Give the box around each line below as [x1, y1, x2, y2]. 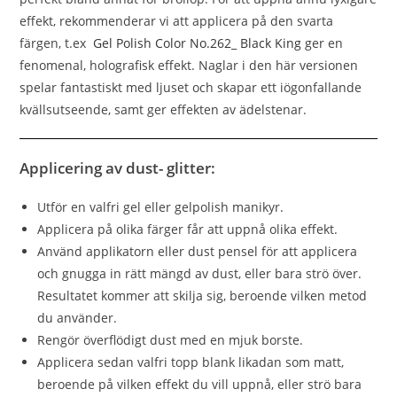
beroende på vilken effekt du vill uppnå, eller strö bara [37, 376, 362, 393]
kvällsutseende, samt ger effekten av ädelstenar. [19, 101, 307, 119]
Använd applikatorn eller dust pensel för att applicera [37, 243, 358, 261]
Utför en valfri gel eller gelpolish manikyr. [37, 198, 284, 216]
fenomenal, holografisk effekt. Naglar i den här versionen [19, 57, 359, 74]
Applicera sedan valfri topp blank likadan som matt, [37, 354, 345, 371]
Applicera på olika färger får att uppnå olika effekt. [37, 221, 339, 238]
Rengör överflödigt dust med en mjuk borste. [37, 331, 304, 349]
